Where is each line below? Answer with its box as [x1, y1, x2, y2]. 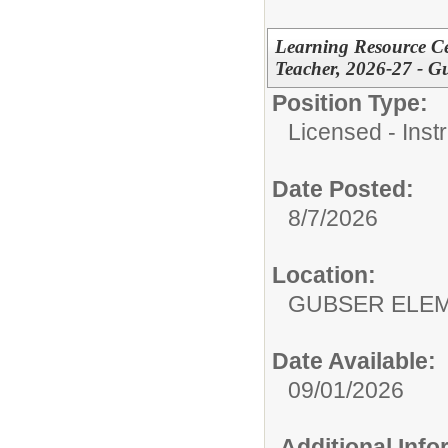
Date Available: [272, 348, 436, 374]
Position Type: [272, 90, 428, 116]
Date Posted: [272, 176, 414, 202]
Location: [272, 262, 376, 288]
